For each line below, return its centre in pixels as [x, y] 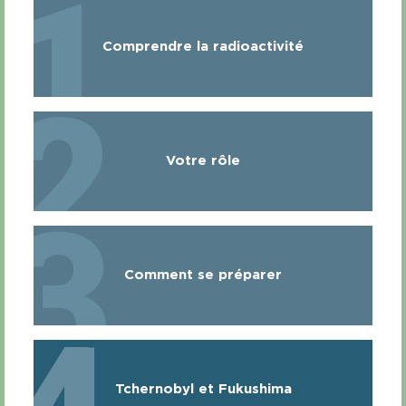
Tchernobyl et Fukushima [203, 390]
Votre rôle [203, 161]
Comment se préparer [203, 275]
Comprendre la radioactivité [203, 47]
